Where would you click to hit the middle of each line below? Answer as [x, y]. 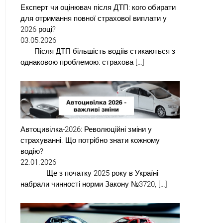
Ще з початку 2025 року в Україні [89, 173]
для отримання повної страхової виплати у [94, 18]
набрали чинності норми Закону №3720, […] [94, 184]
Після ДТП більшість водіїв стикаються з [98, 51]
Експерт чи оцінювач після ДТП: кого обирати [98, 7]
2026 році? [38, 29]
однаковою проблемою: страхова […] [82, 62]
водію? [32, 151]
